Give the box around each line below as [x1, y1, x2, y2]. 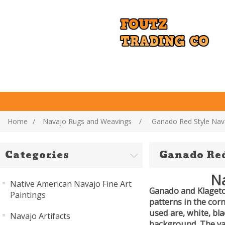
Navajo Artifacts [10, 210, 70, 221]
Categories [5, 148, 69, 162]
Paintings [10, 189, 46, 200]
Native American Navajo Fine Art [10, 178, 132, 189]
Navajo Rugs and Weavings [43, 117, 132, 126]
